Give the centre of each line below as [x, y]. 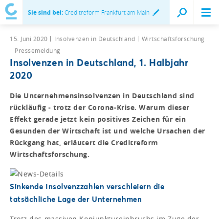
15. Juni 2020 [30, 38]
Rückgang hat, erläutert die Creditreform [84, 142]
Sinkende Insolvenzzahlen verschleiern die [87, 186]
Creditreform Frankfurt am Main [106, 12]
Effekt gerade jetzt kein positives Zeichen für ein [98, 119]
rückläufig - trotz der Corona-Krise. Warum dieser [100, 107]
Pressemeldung [38, 50]
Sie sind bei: [45, 12]
